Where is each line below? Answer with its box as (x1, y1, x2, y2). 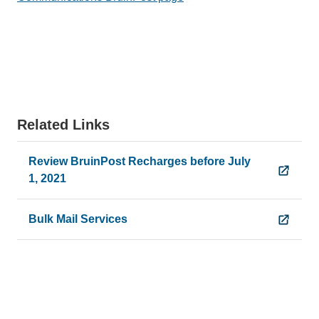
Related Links (17, 116, 110, 132)
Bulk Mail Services (28, 212, 127, 225)
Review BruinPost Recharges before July (28, 155, 251, 167)
